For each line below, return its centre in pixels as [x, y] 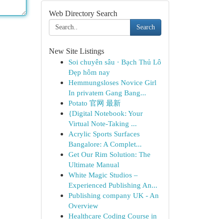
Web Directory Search [83, 13]
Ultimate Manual [94, 164]
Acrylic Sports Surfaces [104, 134]
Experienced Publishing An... [113, 185]
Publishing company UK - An [113, 195]
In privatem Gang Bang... [107, 93]
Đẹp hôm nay [89, 72]
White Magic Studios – [103, 175]
